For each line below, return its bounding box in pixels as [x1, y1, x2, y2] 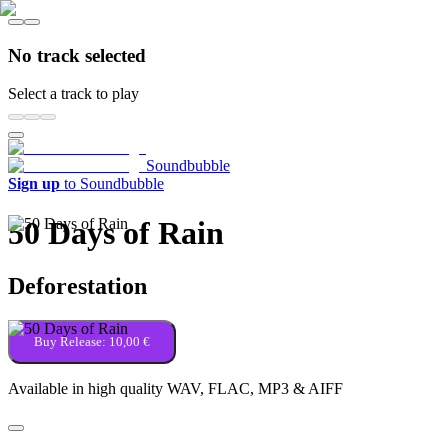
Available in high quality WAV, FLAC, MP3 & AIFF [8, 380, 343, 398]
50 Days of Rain [8, 214, 224, 251]
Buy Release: [34, 334, 109, 350]
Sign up [8, 175, 60, 193]
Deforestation [8, 273, 147, 300]
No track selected [8, 44, 146, 66]
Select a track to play [8, 85, 139, 103]
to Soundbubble [60, 175, 164, 193]
